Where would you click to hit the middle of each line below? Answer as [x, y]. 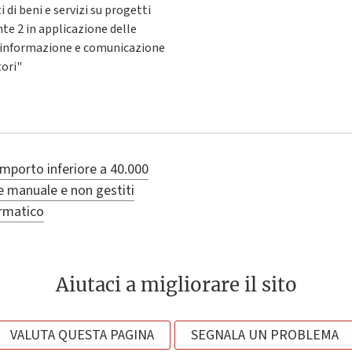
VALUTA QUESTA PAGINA [82, 335]
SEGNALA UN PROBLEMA [264, 335]
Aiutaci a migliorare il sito [176, 285]
